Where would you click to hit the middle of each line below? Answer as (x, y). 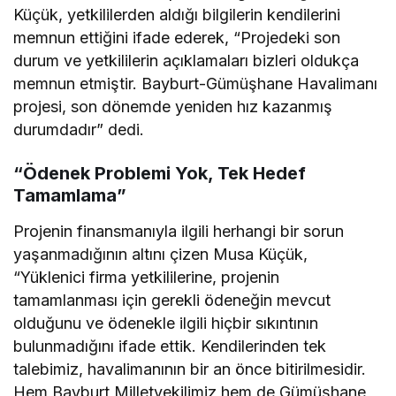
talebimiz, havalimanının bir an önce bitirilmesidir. (190, 369)
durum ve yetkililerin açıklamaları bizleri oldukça (187, 61)
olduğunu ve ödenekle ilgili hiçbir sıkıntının (166, 323)
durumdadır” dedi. (79, 129)
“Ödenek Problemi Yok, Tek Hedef (160, 173)
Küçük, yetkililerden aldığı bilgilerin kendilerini (177, 15)
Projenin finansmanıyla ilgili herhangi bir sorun (179, 231)
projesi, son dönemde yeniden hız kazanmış (173, 107)
